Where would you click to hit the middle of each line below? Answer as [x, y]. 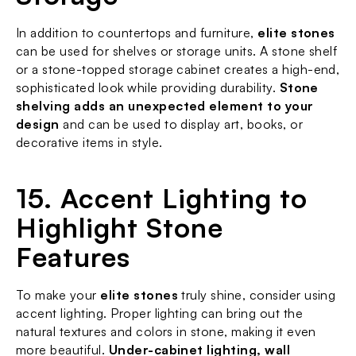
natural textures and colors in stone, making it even [166, 331]
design [38, 124]
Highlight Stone [120, 227]
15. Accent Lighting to [162, 198]
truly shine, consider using [257, 295]
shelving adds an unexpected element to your [165, 106]
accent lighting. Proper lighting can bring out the [160, 313]
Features [74, 257]
